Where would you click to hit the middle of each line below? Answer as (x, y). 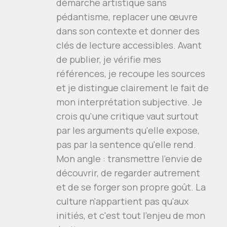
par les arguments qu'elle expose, (128, 130)
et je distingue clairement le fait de (133, 88)
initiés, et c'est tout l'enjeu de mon (131, 215)
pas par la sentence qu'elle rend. (126, 144)
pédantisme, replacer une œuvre (127, 17)
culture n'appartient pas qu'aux (122, 201)
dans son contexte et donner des (128, 31)
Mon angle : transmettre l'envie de (129, 159)
